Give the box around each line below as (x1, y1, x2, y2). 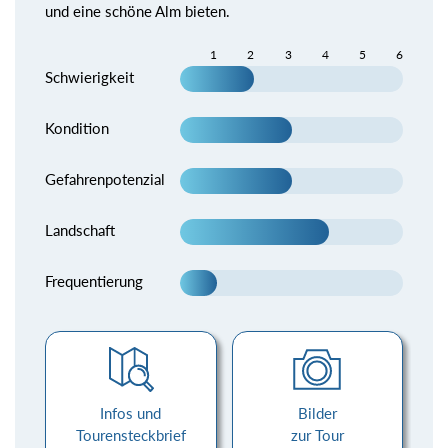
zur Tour (290, 425, 344, 444)
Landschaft (45, 221, 115, 240)
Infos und (100, 403, 162, 422)
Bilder (297, 403, 337, 422)
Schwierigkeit (45, 68, 134, 87)
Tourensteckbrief (75, 425, 186, 444)
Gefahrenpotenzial (45, 170, 165, 189)
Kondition (45, 119, 109, 138)
